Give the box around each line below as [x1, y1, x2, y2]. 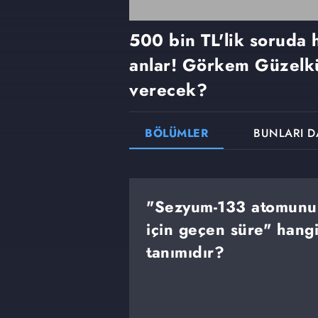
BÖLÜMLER [145, 125, 209, 142]
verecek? [129, 77, 207, 103]
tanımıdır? [146, 241, 224, 264]
